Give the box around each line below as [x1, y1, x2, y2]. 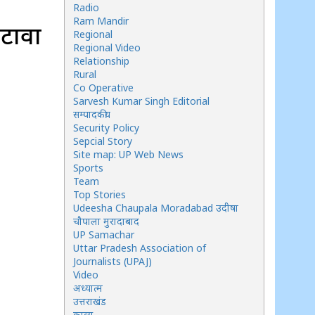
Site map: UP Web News [73, 148, 184, 161]
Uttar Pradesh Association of [73, 241, 206, 255]
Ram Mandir [73, 14, 129, 27]
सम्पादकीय [73, 108, 110, 121]
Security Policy [73, 121, 139, 134]
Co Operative [73, 81, 134, 94]
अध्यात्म [73, 281, 103, 295]
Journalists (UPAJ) [73, 255, 152, 268]
